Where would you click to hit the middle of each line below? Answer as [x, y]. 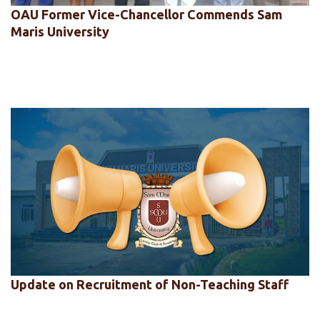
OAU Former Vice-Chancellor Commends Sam [146, 14]
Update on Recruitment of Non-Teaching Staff [150, 285]
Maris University [60, 31]
